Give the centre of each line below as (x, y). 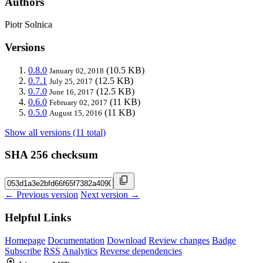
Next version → (110, 195)
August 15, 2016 (76, 113)
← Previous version (41, 195)
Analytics (80, 251)
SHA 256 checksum (51, 155)
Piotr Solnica (28, 25)
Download (127, 240)
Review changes (179, 240)
